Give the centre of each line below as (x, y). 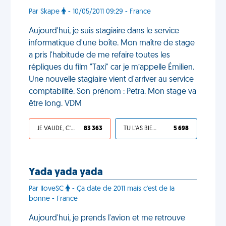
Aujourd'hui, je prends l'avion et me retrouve (107, 218)
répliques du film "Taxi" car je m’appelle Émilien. (111, 68)
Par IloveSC (47, 189)
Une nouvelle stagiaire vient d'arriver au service (111, 80)
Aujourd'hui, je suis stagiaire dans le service (104, 31)
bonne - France (53, 199)
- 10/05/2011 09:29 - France (108, 12)
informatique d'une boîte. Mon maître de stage (112, 43)
